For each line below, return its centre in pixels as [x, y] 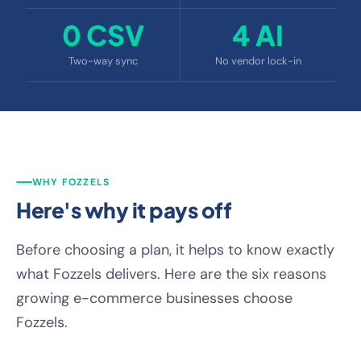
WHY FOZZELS [71, 182]
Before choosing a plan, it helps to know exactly [175, 250]
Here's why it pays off [124, 210]
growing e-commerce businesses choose [154, 298]
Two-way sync [103, 61]
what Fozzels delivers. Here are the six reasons [171, 274]
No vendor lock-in [258, 61]
